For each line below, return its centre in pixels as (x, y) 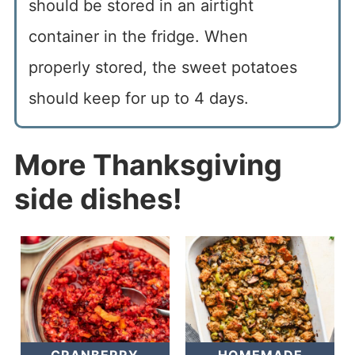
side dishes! (98, 199)
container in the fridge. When (138, 37)
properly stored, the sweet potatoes (162, 68)
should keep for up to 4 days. (138, 99)
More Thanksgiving (148, 165)
